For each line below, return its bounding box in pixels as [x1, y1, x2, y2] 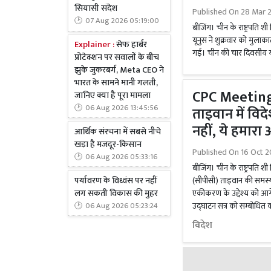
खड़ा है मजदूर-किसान [74, 137, 142, 152]
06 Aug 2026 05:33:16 [85, 150, 157, 163]
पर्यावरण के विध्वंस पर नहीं [74, 173, 157, 188]
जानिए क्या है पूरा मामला [74, 88, 151, 103]
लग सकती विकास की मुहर [74, 186, 158, 201]
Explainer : [74, 37, 116, 52]
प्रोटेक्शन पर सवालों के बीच [74, 50, 159, 65]
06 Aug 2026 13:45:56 [85, 101, 158, 114]
